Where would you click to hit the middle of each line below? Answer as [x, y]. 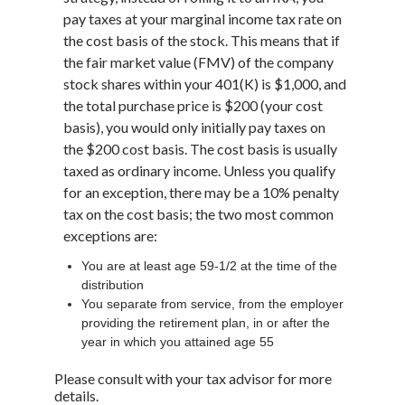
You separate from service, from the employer [212, 303]
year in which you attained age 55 [178, 341]
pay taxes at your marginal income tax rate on [202, 18]
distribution [113, 284]
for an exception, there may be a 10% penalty [201, 192]
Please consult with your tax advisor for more [193, 378]
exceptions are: [110, 235]
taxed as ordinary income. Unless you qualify [199, 170]
